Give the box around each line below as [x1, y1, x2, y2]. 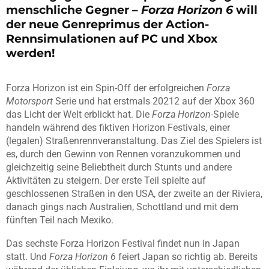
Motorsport [6, 95, 53, 107]
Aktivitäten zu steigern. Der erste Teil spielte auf [6, 175, 206, 187]
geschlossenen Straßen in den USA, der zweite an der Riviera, [6, 188, 262, 200]
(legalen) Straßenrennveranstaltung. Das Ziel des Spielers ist [6, 135, 262, 147]
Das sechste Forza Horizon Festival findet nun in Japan [6, 238, 240, 250]
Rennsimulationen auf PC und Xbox [6, 32, 217, 46]
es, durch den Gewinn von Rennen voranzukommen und [6, 148, 241, 160]
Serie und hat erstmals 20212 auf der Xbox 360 [53, 95, 255, 107]
